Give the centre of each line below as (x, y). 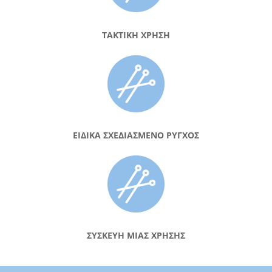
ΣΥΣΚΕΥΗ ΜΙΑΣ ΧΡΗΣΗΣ (136, 235)
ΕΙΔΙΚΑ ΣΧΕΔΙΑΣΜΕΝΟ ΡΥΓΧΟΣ (136, 135)
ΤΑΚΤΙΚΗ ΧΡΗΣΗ (136, 35)
